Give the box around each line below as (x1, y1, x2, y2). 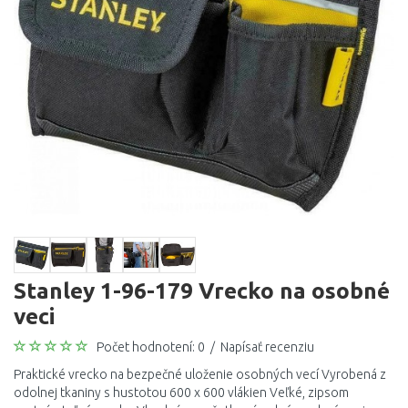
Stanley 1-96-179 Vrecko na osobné (14, 278, 390, 303)
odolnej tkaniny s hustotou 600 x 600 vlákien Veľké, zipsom (14, 385, 349, 400)
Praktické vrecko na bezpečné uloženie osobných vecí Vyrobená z (14, 367, 386, 382)
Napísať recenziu (220, 340, 314, 354)
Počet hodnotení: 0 (97, 340, 205, 354)
